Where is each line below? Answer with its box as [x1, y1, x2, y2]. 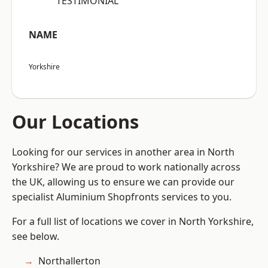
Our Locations [12, 109, 139, 135]
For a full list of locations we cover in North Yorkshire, [12, 215, 254, 229]
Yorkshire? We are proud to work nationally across [12, 160, 240, 174]
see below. [12, 230, 59, 243]
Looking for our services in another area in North [12, 145, 234, 159]
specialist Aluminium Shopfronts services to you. [12, 190, 232, 204]
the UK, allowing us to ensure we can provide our [12, 175, 234, 189]
